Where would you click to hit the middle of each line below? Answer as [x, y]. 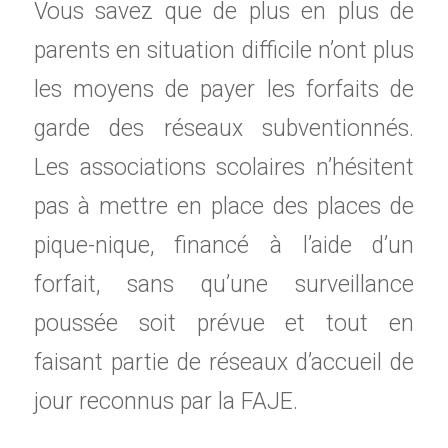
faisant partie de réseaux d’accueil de [224, 362]
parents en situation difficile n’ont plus [224, 50]
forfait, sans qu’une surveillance [224, 284]
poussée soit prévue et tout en [224, 323]
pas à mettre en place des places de [224, 206]
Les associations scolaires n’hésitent [224, 167]
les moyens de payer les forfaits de [224, 89]
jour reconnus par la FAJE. [165, 401]
